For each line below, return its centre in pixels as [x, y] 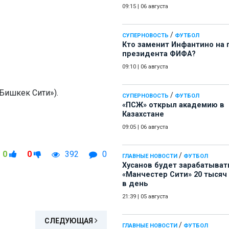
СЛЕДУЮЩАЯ [70, 221]
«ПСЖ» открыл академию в [173, 105]
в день [135, 184]
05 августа [154, 197]
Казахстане [143, 114]
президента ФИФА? [159, 54]
